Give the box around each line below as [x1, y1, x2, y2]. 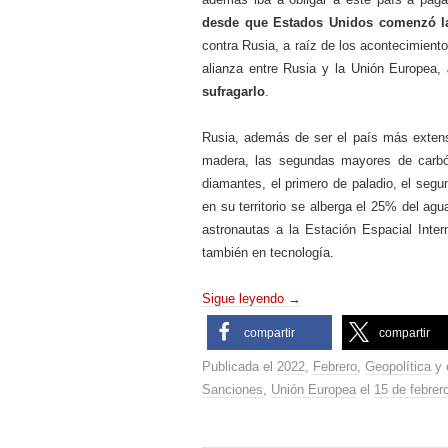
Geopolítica [365, 359, 431, 374]
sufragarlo [202, 84, 265, 99]
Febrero [313, 359, 357, 374]
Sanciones [202, 382, 263, 397]
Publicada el [202, 359, 277, 374]
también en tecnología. [202, 245, 334, 260]
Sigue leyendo [202, 291, 288, 306]
